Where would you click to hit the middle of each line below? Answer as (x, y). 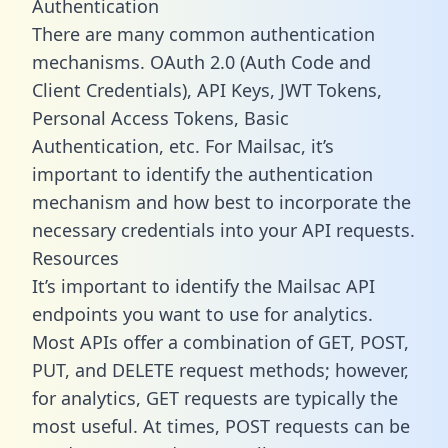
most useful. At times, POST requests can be (221, 425)
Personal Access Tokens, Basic (160, 117)
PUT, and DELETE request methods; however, (220, 369)
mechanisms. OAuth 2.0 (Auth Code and (201, 61)
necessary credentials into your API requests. (223, 229)
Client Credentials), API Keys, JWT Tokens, (207, 89)
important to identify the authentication (202, 173)
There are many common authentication (203, 33)
